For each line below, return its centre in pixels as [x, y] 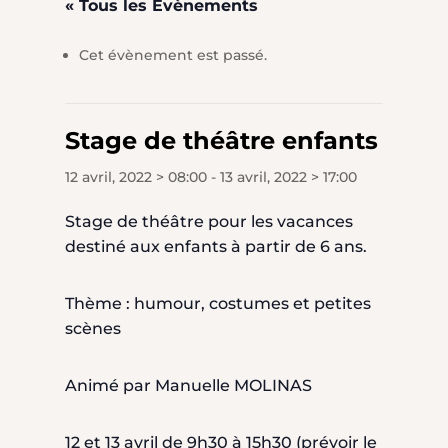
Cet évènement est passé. [172, 55]
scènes [92, 329]
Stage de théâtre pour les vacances [208, 222]
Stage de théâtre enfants [221, 141]
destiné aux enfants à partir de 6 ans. [215, 247]
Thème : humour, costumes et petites [217, 304]
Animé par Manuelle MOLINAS [188, 386]
